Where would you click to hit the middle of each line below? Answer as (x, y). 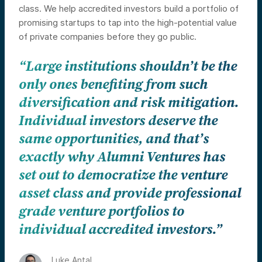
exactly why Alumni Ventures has (122, 157)
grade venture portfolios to (101, 211)
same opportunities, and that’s (114, 139)
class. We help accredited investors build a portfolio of (129, 8)
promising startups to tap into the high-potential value (128, 22)
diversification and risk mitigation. (129, 103)
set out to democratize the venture (123, 175)
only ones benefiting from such (113, 85)
